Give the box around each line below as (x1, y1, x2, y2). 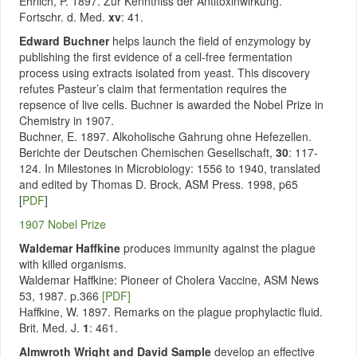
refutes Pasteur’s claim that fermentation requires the (19, 80, 287, 96)
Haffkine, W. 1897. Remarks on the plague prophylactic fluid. (19, 304, 323, 320)
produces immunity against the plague (120, 240, 316, 256)
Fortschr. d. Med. (19, 9, 108, 25)
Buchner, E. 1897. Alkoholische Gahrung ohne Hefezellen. (19, 128, 312, 144)
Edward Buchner (19, 33, 112, 49)
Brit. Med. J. (19, 320, 83, 335)
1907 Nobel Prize (19, 216, 106, 232)
